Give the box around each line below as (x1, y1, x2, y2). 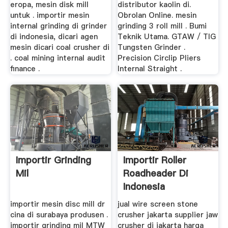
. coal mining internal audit (10, 53, 105, 64)
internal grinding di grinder (10, 21, 107, 32)
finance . (10, 64, 40, 74)
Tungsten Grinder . (118, 42, 186, 53)
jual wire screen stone (118, 199, 198, 210)
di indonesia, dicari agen (10, 32, 98, 42)
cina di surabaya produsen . (10, 210, 108, 220)
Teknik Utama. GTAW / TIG (118, 32, 216, 42)
